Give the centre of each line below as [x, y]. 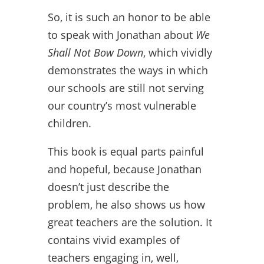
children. [69, 123]
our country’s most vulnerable [122, 105]
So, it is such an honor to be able [129, 17]
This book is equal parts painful [126, 151]
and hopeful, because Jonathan [124, 169]
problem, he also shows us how [126, 204]
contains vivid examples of [113, 240]
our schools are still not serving [126, 88]
